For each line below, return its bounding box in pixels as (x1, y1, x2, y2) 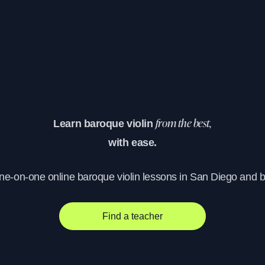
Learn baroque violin (53, 118, 156, 130)
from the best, (155, 119, 212, 130)
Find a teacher (102, 211, 163, 221)
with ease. (108, 137, 157, 149)
